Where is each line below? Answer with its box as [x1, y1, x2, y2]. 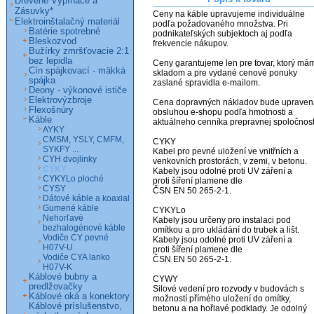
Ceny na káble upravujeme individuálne [153, 9, 305, 20]
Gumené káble [43, 203, 99, 213]
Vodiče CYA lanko [43, 252, 110, 262]
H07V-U [43, 243, 73, 252]
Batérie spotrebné [29, 27, 100, 36]
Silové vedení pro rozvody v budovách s [153, 284, 304, 294]
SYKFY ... [43, 144, 78, 154]
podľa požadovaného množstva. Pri [153, 19, 288, 29]
